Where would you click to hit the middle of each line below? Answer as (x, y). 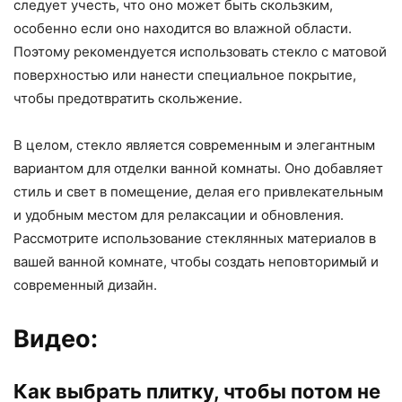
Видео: (56, 339)
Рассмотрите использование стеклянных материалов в (195, 239)
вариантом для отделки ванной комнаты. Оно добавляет (198, 169)
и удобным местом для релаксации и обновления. (179, 215)
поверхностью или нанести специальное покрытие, (185, 75)
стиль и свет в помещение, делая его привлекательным (198, 192)
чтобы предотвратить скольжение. (128, 99)
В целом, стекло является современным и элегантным (194, 145)
